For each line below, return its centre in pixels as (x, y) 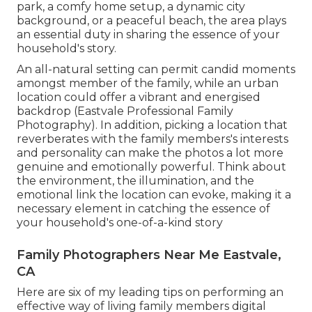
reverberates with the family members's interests (153, 139)
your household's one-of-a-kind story (120, 222)
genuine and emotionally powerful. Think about (151, 166)
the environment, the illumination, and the (135, 180)
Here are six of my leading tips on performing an (150, 292)
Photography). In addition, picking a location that (152, 125)
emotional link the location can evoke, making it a (154, 194)
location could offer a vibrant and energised (139, 97)
